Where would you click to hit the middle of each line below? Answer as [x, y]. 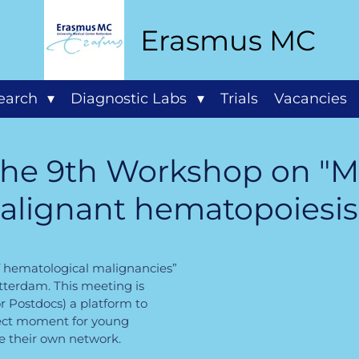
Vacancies [310, 99]
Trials [239, 99]
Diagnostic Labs [131, 99]
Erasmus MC [228, 40]
